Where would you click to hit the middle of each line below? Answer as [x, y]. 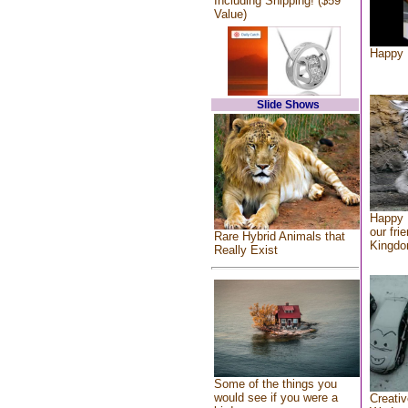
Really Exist [245, 250]
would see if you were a [275, 398]
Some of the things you [275, 384]
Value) [230, 14]
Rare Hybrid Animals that [279, 236]
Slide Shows [288, 105]
